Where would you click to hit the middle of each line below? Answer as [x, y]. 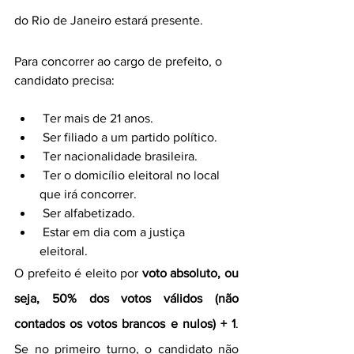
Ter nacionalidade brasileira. [120, 156]
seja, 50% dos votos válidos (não [126, 298]
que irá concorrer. [88, 194]
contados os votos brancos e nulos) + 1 [125, 324]
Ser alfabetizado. [89, 213]
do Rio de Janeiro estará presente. [109, 20]
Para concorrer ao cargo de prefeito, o [120, 61]
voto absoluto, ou [190, 273]
